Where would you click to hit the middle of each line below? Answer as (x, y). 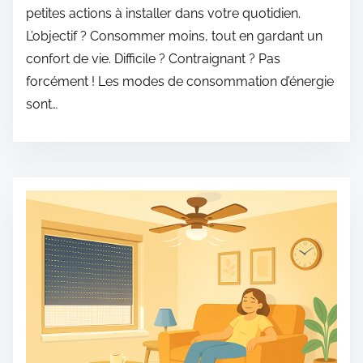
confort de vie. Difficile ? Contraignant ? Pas (153, 59)
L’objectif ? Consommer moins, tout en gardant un (174, 36)
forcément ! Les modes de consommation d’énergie (180, 81)
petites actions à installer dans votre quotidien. (163, 13)
